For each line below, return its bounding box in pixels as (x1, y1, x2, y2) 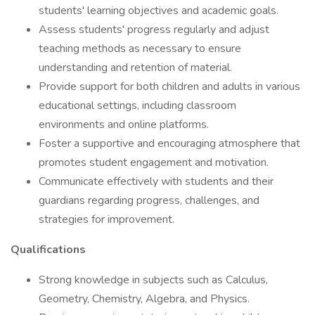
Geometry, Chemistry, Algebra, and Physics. (39, 291, 250, 307)
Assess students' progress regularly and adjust (39, 22, 269, 37)
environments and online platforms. (39, 117, 209, 132)
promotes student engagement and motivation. (39, 155, 269, 170)
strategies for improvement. (39, 212, 174, 227)
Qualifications (11, 242, 86, 257)
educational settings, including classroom (39, 98, 236, 113)
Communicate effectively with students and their (39, 174, 274, 189)
